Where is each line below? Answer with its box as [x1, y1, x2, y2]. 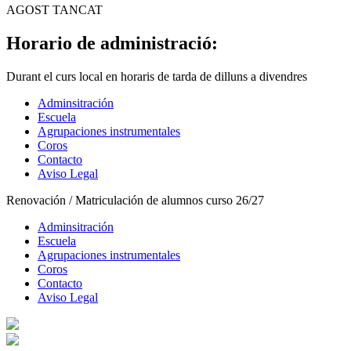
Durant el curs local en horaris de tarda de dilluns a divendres [6, 70, 307, 84]
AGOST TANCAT [6, 3, 103, 17]
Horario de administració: [6, 33, 218, 54]
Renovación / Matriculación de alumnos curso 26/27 [6, 194, 264, 208]
